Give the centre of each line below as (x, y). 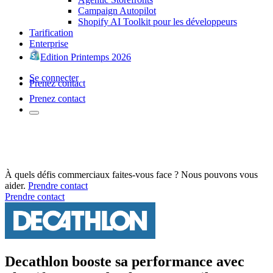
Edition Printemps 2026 (86, 57)
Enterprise (49, 43)
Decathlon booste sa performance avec (125, 261)
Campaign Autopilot (117, 10)
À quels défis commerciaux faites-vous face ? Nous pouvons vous (131, 174)
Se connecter (54, 77)
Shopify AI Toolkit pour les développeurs (158, 21)
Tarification (51, 32)
